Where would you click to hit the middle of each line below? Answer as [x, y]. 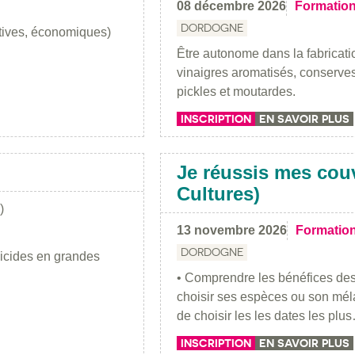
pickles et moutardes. [236, 91]
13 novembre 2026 [232, 230]
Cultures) [218, 193]
